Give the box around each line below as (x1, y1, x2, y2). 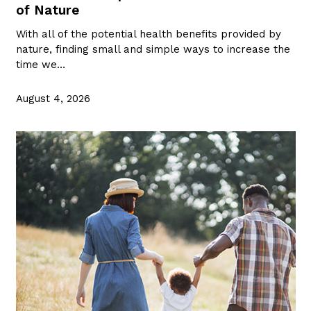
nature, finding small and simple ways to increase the (15, 42, 290, 56)
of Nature (15, 1, 79, 18)
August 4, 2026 (15, 92, 90, 105)
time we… (15, 58, 65, 71)
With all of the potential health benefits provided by (15, 27, 281, 40)
